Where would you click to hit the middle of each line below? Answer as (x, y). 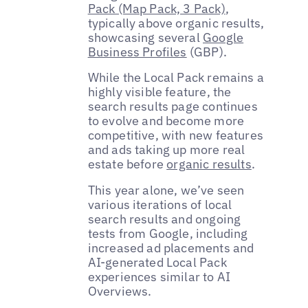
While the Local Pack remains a (176, 78)
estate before (127, 164)
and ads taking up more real (166, 150)
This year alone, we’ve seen (166, 190)
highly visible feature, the (159, 92)
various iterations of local (160, 205)
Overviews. (120, 291)
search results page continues (173, 107)
